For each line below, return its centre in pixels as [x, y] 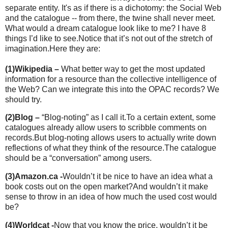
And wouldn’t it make [170, 187]
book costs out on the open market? [69, 187]
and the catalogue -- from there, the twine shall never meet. [110, 18]
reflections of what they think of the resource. [85, 148]
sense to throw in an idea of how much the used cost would [111, 197]
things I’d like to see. [42, 38]
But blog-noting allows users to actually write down [125, 138]
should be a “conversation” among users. [78, 158]
